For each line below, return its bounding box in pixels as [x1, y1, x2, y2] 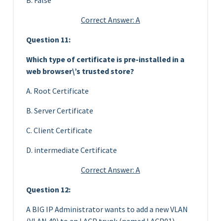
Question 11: [26, 34, 71, 44]
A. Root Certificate [26, 85, 89, 96]
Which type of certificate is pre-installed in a [26, 54, 184, 64]
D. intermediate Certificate [26, 145, 117, 155]
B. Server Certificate [26, 105, 93, 115]
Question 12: [26, 184, 71, 194]
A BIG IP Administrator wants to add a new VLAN [26, 204, 188, 214]
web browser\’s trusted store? [26, 66, 134, 76]
